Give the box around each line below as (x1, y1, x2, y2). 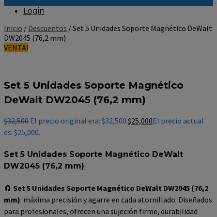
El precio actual (153, 116, 204, 126)
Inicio (4, 23, 22, 33)
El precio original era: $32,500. (30, 116, 128, 126)
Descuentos (28, 23, 67, 33)
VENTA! (4, 43, 28, 52)
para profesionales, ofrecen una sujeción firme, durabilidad (4, 206, 198, 216)
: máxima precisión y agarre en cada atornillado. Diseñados (20, 194, 212, 204)
